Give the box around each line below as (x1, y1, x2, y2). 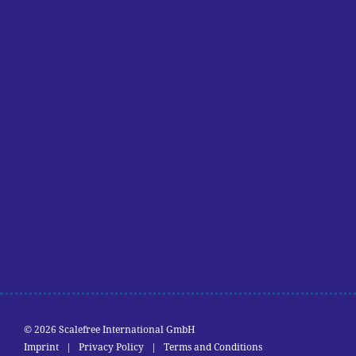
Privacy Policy (79, 342, 144, 353)
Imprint (24, 342, 59, 353)
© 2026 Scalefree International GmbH (24, 324, 195, 335)
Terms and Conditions (164, 342, 262, 353)
